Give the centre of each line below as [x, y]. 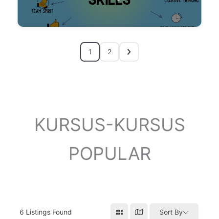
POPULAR [109, 153]
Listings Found [48, 212]
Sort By [171, 212]
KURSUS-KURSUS [109, 124]
